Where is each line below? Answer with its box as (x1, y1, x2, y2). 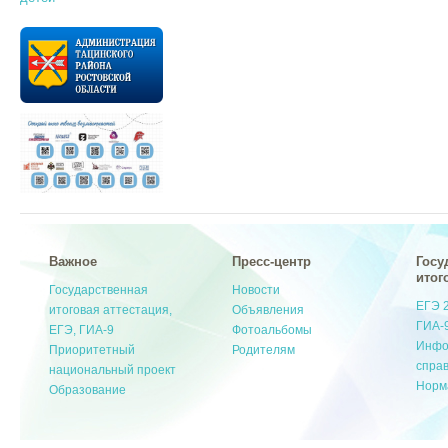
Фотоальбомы (232, 323, 313, 338)
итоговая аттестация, (49, 303, 173, 318)
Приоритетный (49, 343, 136, 358)
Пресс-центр (232, 254, 312, 270)
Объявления (232, 303, 305, 318)
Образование (49, 383, 127, 398)
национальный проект (49, 363, 177, 378)
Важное (49, 254, 98, 270)
